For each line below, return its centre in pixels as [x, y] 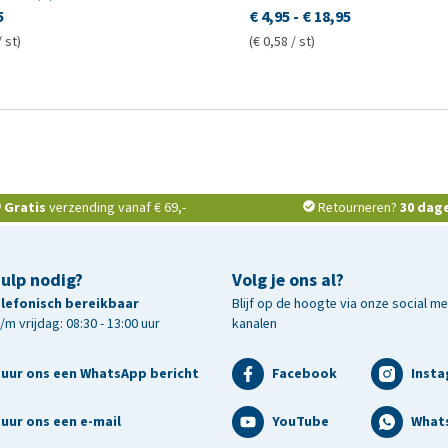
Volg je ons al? [288, 279]
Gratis [25, 207]
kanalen [254, 323]
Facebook [304, 373]
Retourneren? [358, 207]
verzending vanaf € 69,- [116, 207]
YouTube [300, 421]
